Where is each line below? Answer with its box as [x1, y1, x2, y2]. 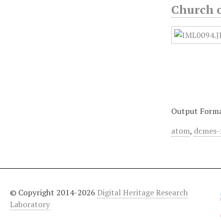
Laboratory [10, 198, 50, 210]
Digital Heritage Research [97, 186, 188, 198]
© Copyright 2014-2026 [10, 186, 97, 198]
